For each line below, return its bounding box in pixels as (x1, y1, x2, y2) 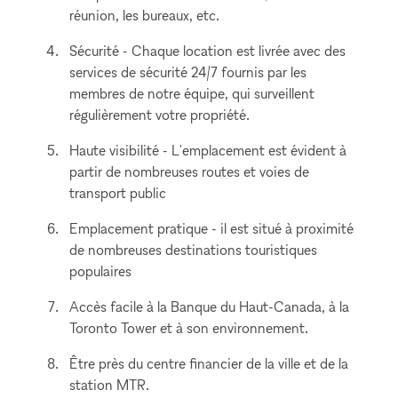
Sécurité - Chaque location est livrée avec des (69, 42, 346, 60)
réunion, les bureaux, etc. (69, 6, 220, 24)
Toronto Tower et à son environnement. (69, 319, 309, 337)
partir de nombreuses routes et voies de (69, 163, 310, 180)
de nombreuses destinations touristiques (69, 241, 318, 259)
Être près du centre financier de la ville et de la (69, 354, 349, 372)
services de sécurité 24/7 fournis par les (69, 63, 307, 81)
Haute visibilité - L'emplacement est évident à (69, 141, 347, 159)
